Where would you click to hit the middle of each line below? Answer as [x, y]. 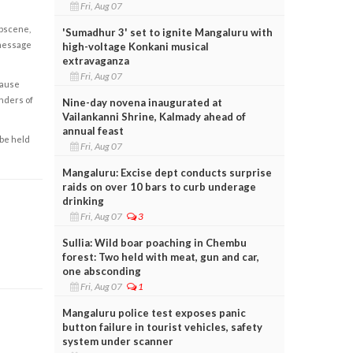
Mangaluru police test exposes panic [154, 312]
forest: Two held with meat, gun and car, [160, 256]
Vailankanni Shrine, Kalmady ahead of [154, 116]
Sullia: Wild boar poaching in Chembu [154, 242]
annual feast [93, 130]
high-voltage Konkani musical [135, 46]
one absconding [101, 271]
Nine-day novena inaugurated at [142, 102]
